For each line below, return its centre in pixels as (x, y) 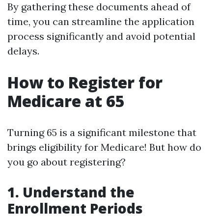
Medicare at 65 (66, 101)
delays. (23, 51)
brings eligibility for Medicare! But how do (104, 147)
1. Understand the (71, 192)
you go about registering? (67, 162)
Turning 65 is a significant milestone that (102, 132)
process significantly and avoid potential (101, 36)
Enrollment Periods (75, 208)
